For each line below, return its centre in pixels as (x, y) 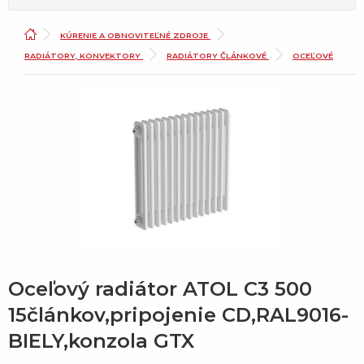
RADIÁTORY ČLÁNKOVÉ (218, 55)
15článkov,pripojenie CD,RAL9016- (178, 315)
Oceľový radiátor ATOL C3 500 (160, 289)
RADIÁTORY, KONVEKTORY (84, 55)
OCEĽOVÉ (313, 55)
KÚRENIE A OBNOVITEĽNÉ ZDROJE (135, 35)
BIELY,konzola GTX (101, 341)
